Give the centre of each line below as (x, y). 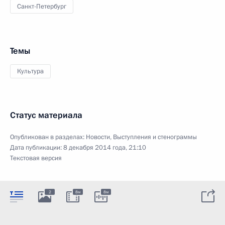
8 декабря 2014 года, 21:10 (105, 147)
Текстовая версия (36, 158)
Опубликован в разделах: (48, 137)
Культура (30, 71)
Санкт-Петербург (42, 6)
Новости (98, 137)
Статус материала (46, 115)
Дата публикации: (37, 147)
